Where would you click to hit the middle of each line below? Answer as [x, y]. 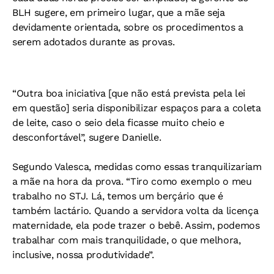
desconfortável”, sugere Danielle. [87, 138]
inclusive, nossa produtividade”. [83, 255]
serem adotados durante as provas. [94, 42]
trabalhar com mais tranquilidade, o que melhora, [127, 240]
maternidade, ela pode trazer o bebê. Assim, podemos [136, 226]
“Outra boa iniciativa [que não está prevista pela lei [129, 94]
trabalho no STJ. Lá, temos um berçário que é [118, 196]
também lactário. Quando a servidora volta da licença [135, 211]
